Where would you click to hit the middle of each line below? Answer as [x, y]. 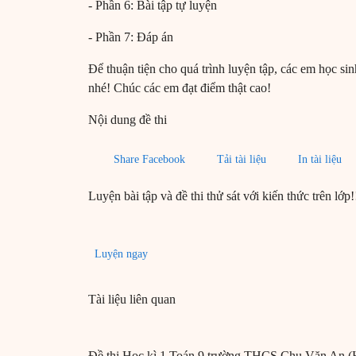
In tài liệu [320, 160]
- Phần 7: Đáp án [131, 37]
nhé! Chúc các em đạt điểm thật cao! [180, 88]
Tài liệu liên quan [132, 300]
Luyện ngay [121, 254]
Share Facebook [149, 160]
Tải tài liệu [242, 160]
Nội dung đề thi [128, 120]
